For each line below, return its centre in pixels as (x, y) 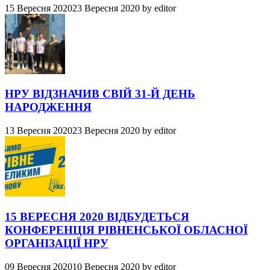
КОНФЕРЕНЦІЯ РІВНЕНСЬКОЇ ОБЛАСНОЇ (126, 230)
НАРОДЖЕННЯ (48, 107)
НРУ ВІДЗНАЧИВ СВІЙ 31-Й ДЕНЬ (100, 94)
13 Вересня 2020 (39, 131)
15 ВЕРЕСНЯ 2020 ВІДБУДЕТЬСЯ (97, 216)
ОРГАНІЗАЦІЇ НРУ (57, 243)
